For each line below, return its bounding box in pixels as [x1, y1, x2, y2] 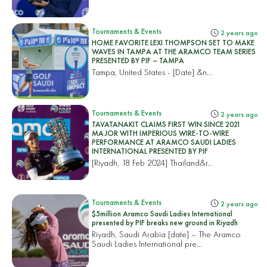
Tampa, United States [92, 66, 166, 78]
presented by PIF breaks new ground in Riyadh [92, 217, 238, 228]
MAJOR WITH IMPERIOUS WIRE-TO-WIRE [92, 128, 229, 138]
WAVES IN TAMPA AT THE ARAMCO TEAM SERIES [92, 46, 256, 57]
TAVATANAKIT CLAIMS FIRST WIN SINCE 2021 [92, 119, 241, 129]
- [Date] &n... [165, 66, 213, 78]
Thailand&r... [167, 156, 213, 168]
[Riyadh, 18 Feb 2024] [92, 156, 168, 168]
